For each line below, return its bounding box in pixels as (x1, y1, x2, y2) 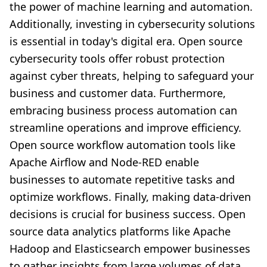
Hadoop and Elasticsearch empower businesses (10, 241, 250, 256)
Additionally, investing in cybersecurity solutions (10, 17, 255, 32)
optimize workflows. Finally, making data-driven (10, 190, 251, 204)
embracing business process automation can (10, 103, 237, 118)
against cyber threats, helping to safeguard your (10, 69, 254, 83)
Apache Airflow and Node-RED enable (10, 155, 199, 170)
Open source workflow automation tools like (10, 138, 235, 153)
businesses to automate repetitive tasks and (10, 172, 235, 187)
